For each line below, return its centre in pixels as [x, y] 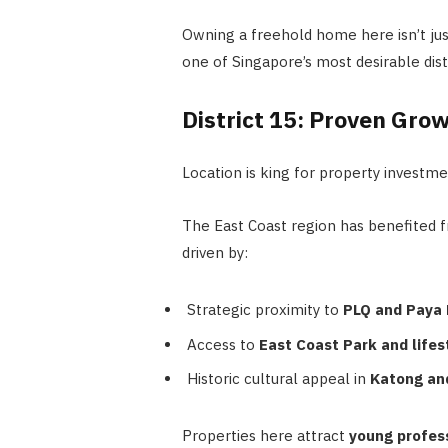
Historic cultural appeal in [278, 379]
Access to [222, 344]
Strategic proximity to [264, 310]
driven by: [214, 253]
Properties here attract [265, 436]
